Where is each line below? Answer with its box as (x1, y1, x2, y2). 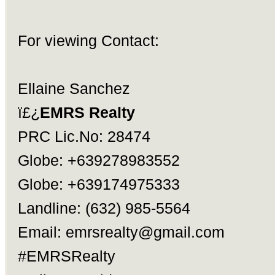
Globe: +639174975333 (17, 176, 180, 193)
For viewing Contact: (17, 32, 159, 49)
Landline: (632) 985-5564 (17, 199, 190, 217)
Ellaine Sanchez (17, 80, 130, 97)
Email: (17, 223, 66, 241)
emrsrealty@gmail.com (65, 223, 225, 241)
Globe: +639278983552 (17, 152, 180, 169)
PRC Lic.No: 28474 (17, 128, 150, 145)
